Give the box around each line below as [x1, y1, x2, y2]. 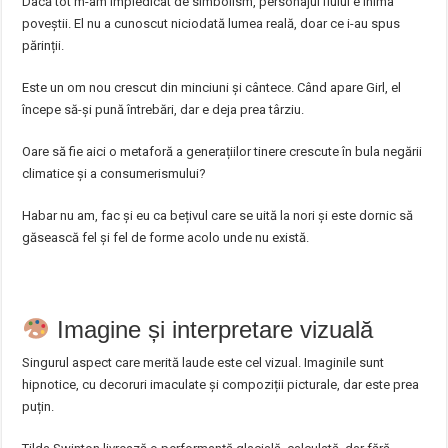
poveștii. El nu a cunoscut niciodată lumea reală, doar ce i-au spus [22, 15, 401, 31]
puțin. [22, 398, 55, 414]
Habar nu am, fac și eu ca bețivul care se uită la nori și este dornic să [22, 207, 414, 223]
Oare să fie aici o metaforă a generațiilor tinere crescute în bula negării [22, 143, 423, 159]
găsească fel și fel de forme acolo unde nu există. [22, 229, 310, 245]
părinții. [22, 37, 65, 53]
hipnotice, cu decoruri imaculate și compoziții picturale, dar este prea [22, 376, 420, 392]
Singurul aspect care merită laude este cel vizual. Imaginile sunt [22, 354, 385, 370]
